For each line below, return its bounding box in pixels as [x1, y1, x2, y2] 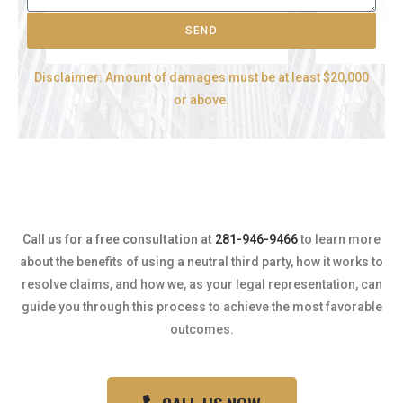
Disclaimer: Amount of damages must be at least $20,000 [34, 70, 369, 85]
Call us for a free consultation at [22, 232, 215, 246]
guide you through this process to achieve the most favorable [21, 300, 382, 314]
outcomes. [169, 322, 234, 336]
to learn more [300, 232, 381, 246]
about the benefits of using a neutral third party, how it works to [20, 255, 383, 269]
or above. [174, 93, 229, 107]
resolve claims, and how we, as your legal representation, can [21, 277, 382, 291]
